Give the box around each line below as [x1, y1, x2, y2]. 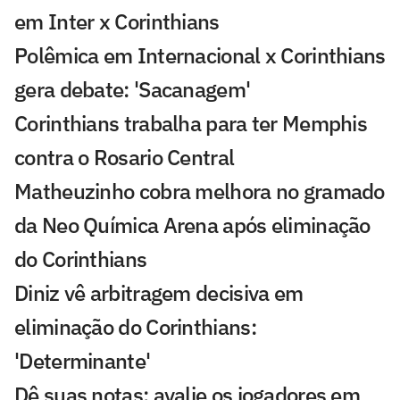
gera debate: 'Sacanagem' [14, 75, 251, 104]
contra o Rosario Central [14, 143, 235, 172]
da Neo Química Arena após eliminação [14, 211, 371, 240]
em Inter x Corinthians [14, 7, 220, 37]
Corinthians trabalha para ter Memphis [14, 109, 368, 138]
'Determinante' [14, 346, 151, 376]
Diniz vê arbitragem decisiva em [14, 279, 304, 308]
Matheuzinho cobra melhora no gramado [14, 177, 385, 206]
